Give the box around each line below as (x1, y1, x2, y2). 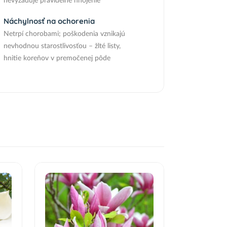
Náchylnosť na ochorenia (3, 16, 95, 26)
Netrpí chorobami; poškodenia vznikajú (3, 30, 125, 37)
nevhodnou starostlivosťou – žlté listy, (3, 43, 121, 50)
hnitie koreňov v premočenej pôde (3, 55, 110, 62)
